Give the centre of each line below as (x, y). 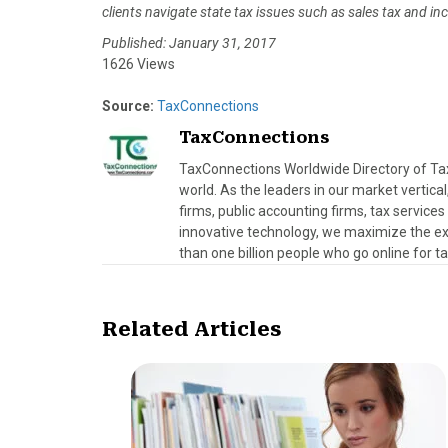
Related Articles (191, 329)
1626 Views (138, 64)
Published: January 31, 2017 (189, 43)
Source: (128, 106)
